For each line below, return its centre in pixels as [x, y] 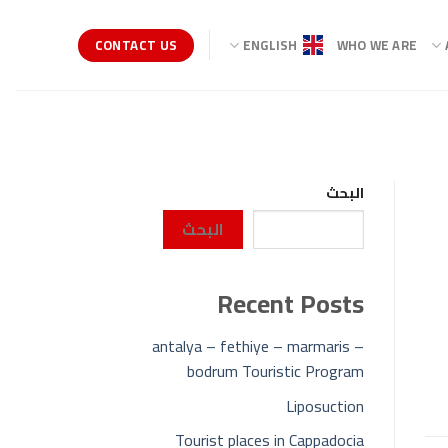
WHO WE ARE [377, 45]
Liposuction [324, 405]
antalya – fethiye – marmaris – [257, 346]
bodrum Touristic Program [275, 371]
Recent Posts [290, 304]
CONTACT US [136, 45]
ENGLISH [270, 45]
